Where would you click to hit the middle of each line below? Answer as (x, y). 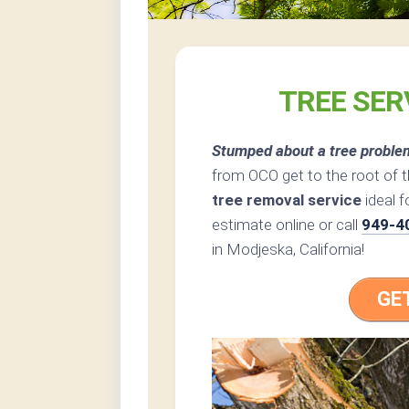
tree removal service (287, 200)
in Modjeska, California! (288, 250)
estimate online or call (287, 225)
